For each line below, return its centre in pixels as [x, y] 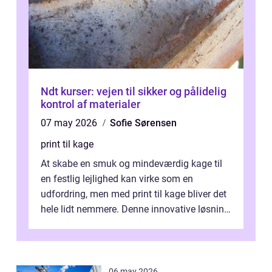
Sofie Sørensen [143, 123]
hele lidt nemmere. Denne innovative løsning [135, 209]
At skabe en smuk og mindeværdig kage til [131, 164]
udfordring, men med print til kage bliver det [134, 194]
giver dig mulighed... [84, 224]
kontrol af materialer [90, 104]
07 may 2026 [70, 123]
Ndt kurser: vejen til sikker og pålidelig [134, 91]
